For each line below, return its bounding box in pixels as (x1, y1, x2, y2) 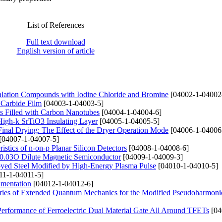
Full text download (26, 37, 85, 46)
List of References (27, 20, 84, 29)
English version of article (16, 46, 95, 55)
